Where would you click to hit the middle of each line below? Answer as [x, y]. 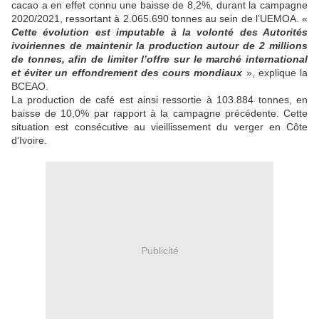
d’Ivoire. [29, 141]
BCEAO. [30, 87]
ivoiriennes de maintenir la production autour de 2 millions [159, 46]
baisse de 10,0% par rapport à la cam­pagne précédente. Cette [159, 114]
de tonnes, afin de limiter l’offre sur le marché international [159, 59]
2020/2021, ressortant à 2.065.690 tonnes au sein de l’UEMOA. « [159, 19]
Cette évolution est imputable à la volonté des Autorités [159, 32]
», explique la [277, 73]
